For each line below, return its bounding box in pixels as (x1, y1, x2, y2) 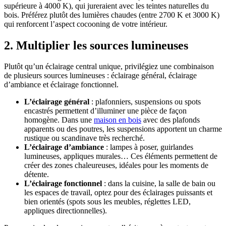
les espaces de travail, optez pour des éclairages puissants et (24, 188, 212, 197)
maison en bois (94, 116, 141, 125)
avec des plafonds (141, 116, 200, 125)
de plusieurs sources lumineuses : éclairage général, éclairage (4, 71, 197, 80)
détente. (24, 170, 49, 179)
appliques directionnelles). (24, 206, 107, 215)
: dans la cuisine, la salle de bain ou (102, 179, 215, 188)
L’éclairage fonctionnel (24, 179, 102, 188)
